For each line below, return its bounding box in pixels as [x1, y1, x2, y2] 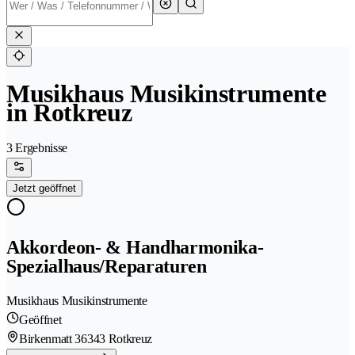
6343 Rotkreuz [81, 332, 153, 346]
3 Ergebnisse [6, 141, 68, 155]
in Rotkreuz [6, 98, 132, 128]
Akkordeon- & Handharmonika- [6, 237, 264, 258]
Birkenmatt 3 [19, 332, 82, 346]
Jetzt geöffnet [13, 182, 76, 195]
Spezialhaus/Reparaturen [6, 256, 207, 277]
